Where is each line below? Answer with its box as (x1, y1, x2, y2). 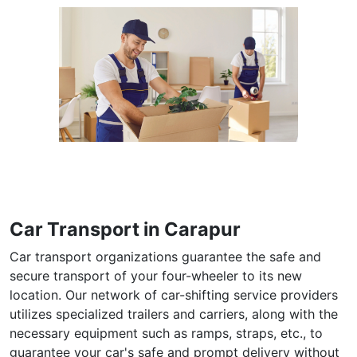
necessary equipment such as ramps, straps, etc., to (10, 324, 323, 341)
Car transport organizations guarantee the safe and (10, 248, 321, 265)
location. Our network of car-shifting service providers (10, 286, 338, 303)
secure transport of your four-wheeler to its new (10, 267, 302, 284)
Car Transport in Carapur (10, 217, 241, 241)
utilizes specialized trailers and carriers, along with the (10, 305, 338, 322)
